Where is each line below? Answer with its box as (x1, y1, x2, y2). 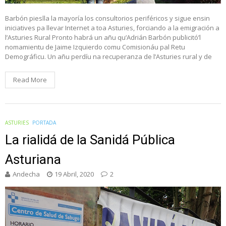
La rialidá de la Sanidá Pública (5, 132, 175, 148)
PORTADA (32, 119, 56, 127)
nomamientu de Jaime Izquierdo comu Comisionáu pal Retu (5, 42, 185, 52)
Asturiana (5, 152, 61, 167)
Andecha (13, 169, 40, 179)
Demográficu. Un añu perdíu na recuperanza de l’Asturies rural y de (5, 52, 212, 62)
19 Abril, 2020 (54, 169, 94, 179)
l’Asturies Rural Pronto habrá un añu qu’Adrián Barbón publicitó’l (5, 33, 201, 42)
